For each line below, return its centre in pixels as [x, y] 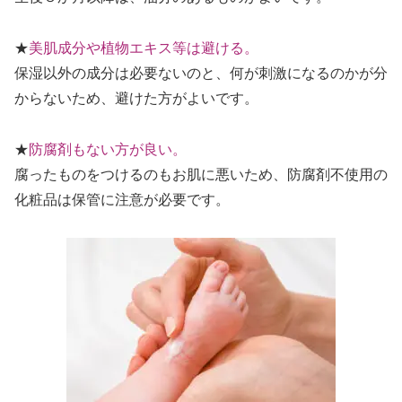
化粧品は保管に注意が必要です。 [122, 199]
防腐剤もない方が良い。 [108, 149]
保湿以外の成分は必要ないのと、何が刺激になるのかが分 [201, 73]
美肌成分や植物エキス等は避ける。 [144, 48]
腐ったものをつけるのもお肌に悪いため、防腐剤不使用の [201, 174]
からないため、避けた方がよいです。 [136, 98]
